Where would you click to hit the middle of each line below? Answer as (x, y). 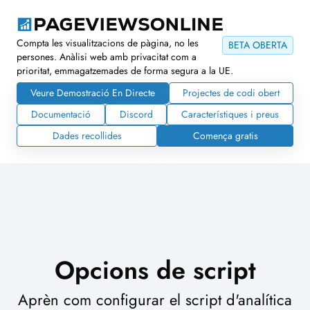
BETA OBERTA (258, 45)
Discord (136, 115)
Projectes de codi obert (231, 93)
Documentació (61, 115)
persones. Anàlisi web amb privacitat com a (107, 57)
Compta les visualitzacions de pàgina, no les (108, 43)
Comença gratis (225, 136)
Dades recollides (87, 136)
